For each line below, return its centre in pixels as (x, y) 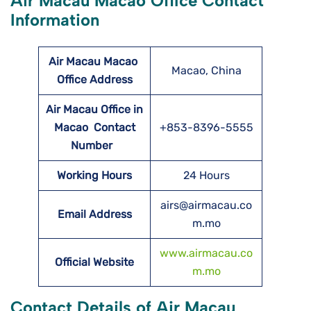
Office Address (94, 80)
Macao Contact (94, 128)
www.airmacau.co (206, 253)
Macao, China (206, 71)
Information (55, 20)
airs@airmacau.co (206, 205)
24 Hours (206, 176)
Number (94, 146)
